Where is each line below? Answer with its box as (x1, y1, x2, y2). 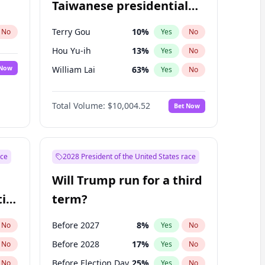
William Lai (51, 64, 95, 75)
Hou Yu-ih (51, 45, 91, 56)
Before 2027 (51, 219, 99, 231)
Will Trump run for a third (51, 172, 202, 188)
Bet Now (173, 101, 200, 110)
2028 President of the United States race (62, 151, 196, 161)
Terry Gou (51, 26, 91, 37)
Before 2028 (51, 238, 99, 250)
